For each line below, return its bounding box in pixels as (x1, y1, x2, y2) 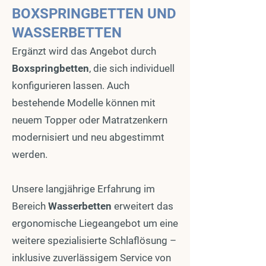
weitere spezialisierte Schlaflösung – (12, 235, 176, 246)
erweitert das (114, 200, 173, 212)
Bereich (12, 200, 48, 212)
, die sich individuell (89, 62, 175, 74)
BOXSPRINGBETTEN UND (12, 5, 176, 22)
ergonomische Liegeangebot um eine (12, 217, 178, 229)
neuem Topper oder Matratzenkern (12, 114, 167, 126)
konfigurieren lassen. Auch (12, 80, 129, 91)
